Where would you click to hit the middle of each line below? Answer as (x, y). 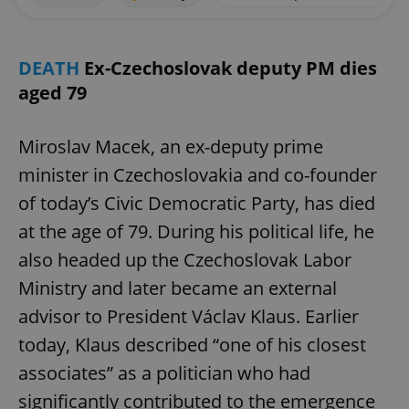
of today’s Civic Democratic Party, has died (197, 204)
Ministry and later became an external (178, 288)
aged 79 (52, 93)
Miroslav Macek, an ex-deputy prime (171, 147)
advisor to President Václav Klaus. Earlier (189, 317)
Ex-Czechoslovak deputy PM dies (231, 68)
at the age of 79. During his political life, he (196, 232)
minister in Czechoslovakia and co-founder (198, 175)
